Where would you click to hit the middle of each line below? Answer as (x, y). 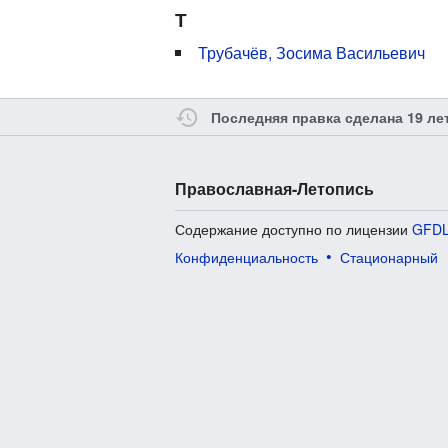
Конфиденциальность (247, 257)
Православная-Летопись (275, 189)
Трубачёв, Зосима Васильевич (312, 53)
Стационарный (389, 257)
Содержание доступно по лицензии (294, 229)
